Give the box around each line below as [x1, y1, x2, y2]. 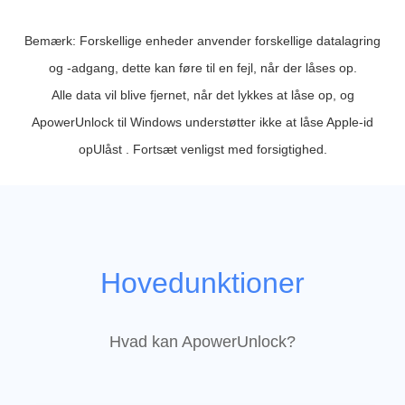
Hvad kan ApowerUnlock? [109, 333, 296, 352]
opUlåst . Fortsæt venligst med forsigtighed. [78, 142, 327, 157]
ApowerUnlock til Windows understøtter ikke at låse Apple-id [32, 115, 373, 130]
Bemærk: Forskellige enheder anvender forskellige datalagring [24, 33, 381, 49]
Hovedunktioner [100, 267, 305, 300]
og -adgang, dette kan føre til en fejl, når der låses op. [48, 61, 357, 76]
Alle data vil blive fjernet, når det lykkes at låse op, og [51, 88, 354, 103]
